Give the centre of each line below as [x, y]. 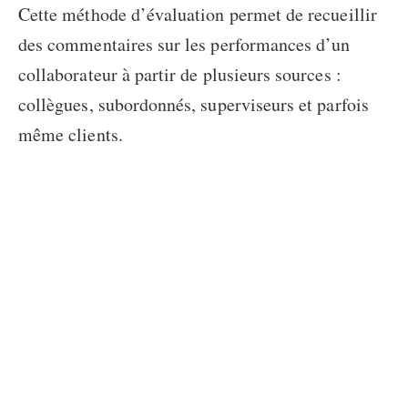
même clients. [71, 135]
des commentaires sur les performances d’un [184, 45]
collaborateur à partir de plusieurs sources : [180, 75]
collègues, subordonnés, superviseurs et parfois [194, 105]
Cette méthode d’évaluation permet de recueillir [198, 15]
